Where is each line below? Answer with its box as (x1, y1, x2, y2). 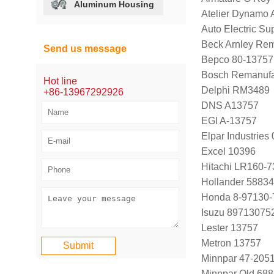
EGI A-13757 (201, 115, 257, 126)
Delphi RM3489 (201, 84, 270, 95)
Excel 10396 (201, 146, 256, 157)
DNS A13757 (201, 100, 259, 111)
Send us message (43, 43, 127, 54)
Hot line (43, 75, 78, 86)
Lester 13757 (201, 222, 258, 233)
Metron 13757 (201, 237, 261, 248)
